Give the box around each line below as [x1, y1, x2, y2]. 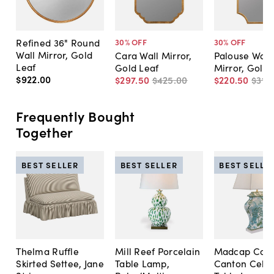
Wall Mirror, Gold [16, 47, 93, 61]
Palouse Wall [213, 48, 271, 62]
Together [16, 122, 73, 142]
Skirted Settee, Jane [16, 256, 104, 270]
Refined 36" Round [16, 35, 100, 49]
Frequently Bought [16, 106, 135, 126]
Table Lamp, [114, 256, 170, 270]
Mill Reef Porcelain [114, 243, 201, 257]
